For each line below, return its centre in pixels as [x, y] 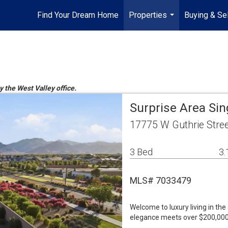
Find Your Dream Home [78, 15]
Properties [148, 15]
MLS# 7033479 [161, 180]
